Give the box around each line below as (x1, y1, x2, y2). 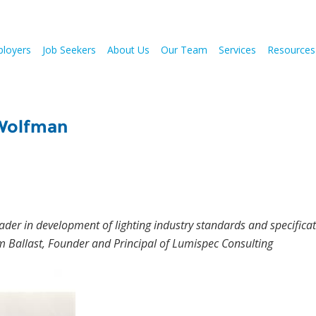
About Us (107, 43, 150, 56)
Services (219, 43, 256, 56)
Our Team (161, 43, 207, 56)
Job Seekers (42, 43, 96, 56)
